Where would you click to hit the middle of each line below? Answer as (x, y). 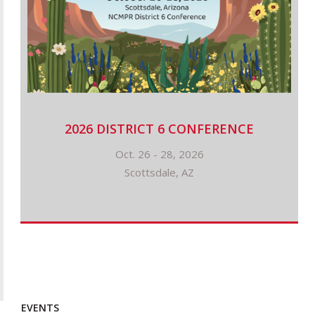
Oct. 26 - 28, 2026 (159, 154)
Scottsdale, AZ (159, 172)
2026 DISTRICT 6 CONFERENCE (159, 128)
